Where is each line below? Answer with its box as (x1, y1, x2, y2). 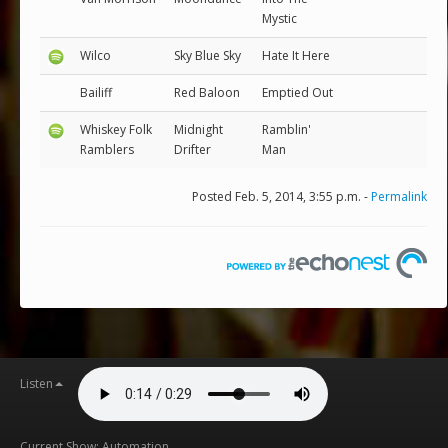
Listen (20, 375, 53, 392)
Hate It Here (262, 47, 330, 64)
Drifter (174, 141, 211, 158)
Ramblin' (262, 121, 311, 138)
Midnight (174, 121, 223, 138)
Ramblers (80, 141, 134, 158)
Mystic (262, 10, 297, 27)
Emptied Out (262, 84, 333, 101)
